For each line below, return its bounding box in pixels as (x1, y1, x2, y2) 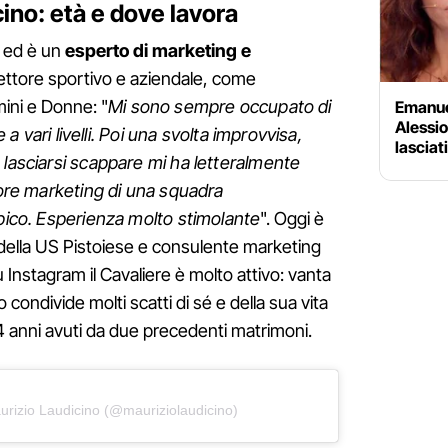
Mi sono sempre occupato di (108, 96, 332, 118)
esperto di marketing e (65, 40, 251, 62)
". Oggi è (260, 208, 325, 230)
